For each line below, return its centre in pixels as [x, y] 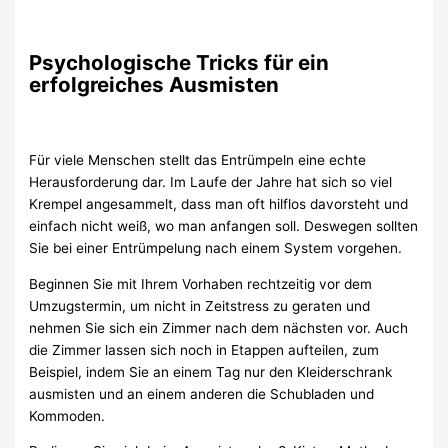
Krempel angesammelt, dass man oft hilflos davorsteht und [219, 203]
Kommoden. [67, 415]
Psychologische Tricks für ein [179, 63]
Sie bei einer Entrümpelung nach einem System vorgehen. [216, 247]
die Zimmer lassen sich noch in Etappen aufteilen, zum [204, 349]
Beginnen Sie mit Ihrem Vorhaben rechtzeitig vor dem [201, 283]
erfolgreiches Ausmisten [154, 85]
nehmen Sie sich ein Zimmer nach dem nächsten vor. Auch [219, 327]
